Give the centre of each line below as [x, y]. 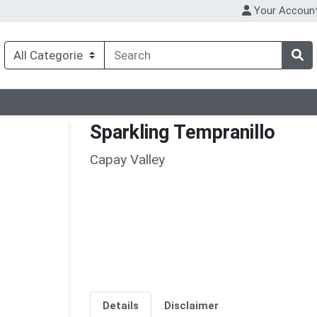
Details [120, 306]
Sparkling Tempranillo [183, 133]
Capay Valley [127, 159]
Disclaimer [191, 306]
